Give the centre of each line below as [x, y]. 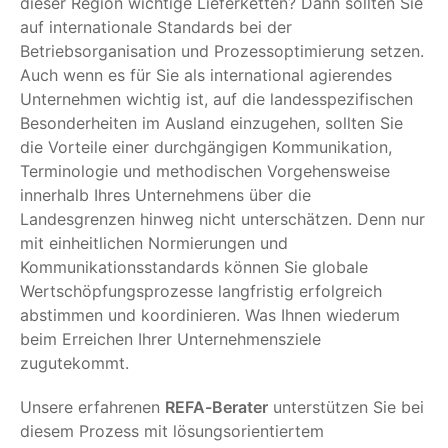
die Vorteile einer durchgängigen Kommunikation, [206, 146]
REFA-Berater [216, 406]
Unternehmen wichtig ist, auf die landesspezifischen [216, 98]
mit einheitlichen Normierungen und [154, 242]
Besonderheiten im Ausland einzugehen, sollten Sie [211, 122]
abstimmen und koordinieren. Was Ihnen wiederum [210, 314]
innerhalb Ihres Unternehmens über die [165, 194]
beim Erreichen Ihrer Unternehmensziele [170, 338]
